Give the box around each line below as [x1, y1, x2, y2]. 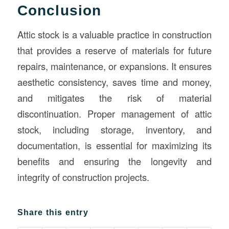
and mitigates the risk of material [17, 90, 212, 104]
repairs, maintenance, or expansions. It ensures [17, 59, 212, 73]
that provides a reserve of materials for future [17, 43, 212, 57]
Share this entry [17, 208, 88, 217]
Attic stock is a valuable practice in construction [17, 27, 212, 41]
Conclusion [17, 3, 102, 19]
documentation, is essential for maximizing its [17, 138, 212, 152]
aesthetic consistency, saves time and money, [17, 75, 212, 88]
